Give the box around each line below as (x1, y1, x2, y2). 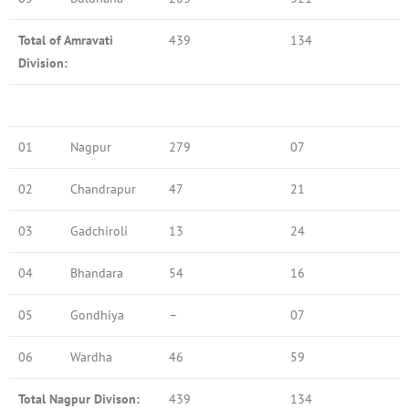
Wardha (70, 348, 112, 365)
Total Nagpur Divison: (18, 390, 143, 407)
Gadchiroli (70, 222, 128, 239)
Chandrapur (70, 180, 136, 197)
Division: (18, 54, 71, 71)
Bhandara (70, 264, 123, 281)
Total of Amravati (18, 31, 113, 48)
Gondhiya (70, 306, 124, 323)
